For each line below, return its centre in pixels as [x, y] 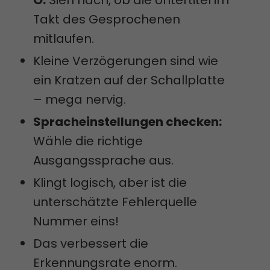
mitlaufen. [64, 38]
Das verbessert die [91, 243]
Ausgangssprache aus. [103, 160]
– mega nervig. [80, 99]
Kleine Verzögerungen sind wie [126, 61]
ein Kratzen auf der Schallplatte [129, 80]
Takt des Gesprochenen [107, 19]
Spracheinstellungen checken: [127, 121]
